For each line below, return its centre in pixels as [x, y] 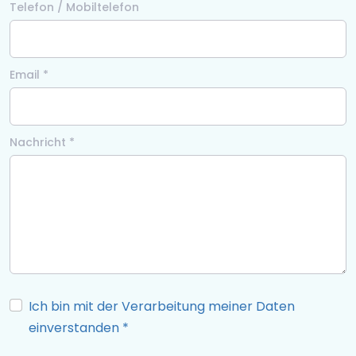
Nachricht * [42, 142]
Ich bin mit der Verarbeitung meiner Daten [162, 306]
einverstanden [74, 328]
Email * [29, 75]
